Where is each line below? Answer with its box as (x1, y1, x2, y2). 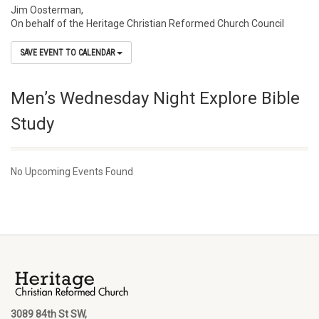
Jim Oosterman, (11, 4, 83, 16)
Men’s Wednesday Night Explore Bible (11, 88, 300, 108)
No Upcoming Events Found (11, 166, 133, 177)
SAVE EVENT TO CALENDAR (20, 48, 117, 58)
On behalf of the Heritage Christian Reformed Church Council (11, 18, 284, 29)
